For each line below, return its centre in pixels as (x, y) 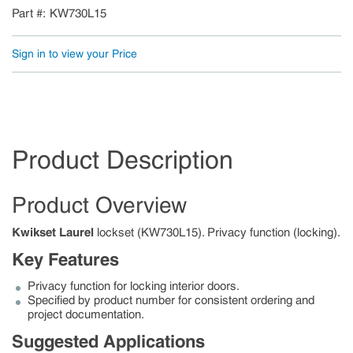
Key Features (65, 259)
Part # (27, 13)
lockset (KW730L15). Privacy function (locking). (217, 232)
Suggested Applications (108, 341)
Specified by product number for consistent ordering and (171, 300)
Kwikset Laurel (53, 232)
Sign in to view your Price (74, 53)
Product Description (123, 160)
